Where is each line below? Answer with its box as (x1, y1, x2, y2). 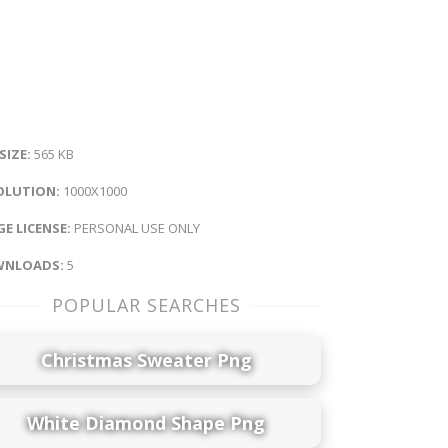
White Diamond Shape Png (27, 410, 265, 435)
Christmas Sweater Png (40, 347, 252, 372)
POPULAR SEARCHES (51, 292, 241, 317)
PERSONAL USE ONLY (71, 218, 200, 237)
